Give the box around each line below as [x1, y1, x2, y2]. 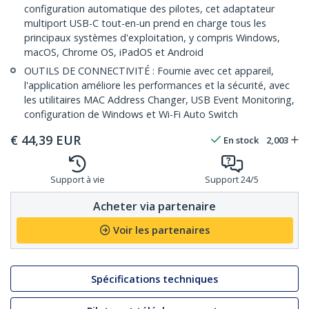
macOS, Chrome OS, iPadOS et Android [24, 46, 203, 59]
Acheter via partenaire [93, 198, 216, 214]
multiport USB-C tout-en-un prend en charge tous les [24, 17, 266, 30]
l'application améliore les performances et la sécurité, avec [24, 79, 290, 92]
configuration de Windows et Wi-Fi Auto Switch [24, 108, 238, 121]
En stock [223, 134, 259, 147]
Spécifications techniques [91, 272, 218, 286]
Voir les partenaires [112, 223, 210, 237]
